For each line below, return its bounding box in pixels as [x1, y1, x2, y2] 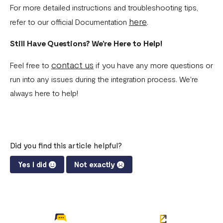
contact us [51, 59, 94, 71]
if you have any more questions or [94, 60, 213, 70]
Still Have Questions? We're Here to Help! [10, 38, 162, 48]
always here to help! [10, 88, 78, 98]
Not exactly [74, 160, 115, 169]
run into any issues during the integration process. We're [10, 74, 198, 84]
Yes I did [18, 160, 47, 169]
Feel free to [10, 60, 51, 70]
